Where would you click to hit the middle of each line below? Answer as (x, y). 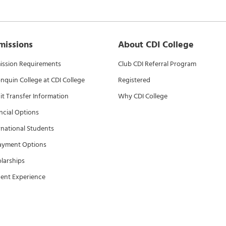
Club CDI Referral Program (157, 64)
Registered (134, 80)
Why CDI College (143, 96)
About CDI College (156, 45)
